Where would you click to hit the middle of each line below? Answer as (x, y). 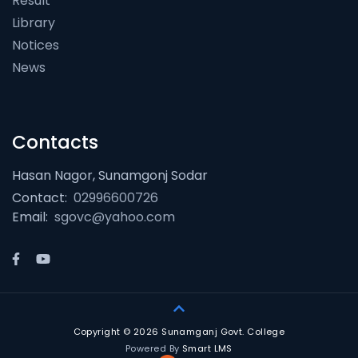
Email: (30, 217)
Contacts (55, 143)
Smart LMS (207, 348)
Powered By (154, 348)
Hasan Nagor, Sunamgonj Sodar (110, 176)
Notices (36, 46)
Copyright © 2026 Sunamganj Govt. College (179, 331)
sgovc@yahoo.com (115, 217)
